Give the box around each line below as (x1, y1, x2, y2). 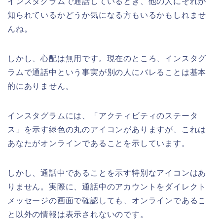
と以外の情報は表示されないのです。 (7, 210, 148, 219)
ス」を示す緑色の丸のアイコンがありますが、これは (7, 125, 207, 134)
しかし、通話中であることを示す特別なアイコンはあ (7, 168, 207, 177)
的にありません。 (7, 81, 74, 90)
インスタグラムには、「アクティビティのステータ (7, 111, 198, 120)
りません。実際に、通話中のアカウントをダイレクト (7, 182, 207, 191)
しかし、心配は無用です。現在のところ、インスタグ (7, 54, 207, 63)
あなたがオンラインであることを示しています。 (7, 139, 190, 147)
